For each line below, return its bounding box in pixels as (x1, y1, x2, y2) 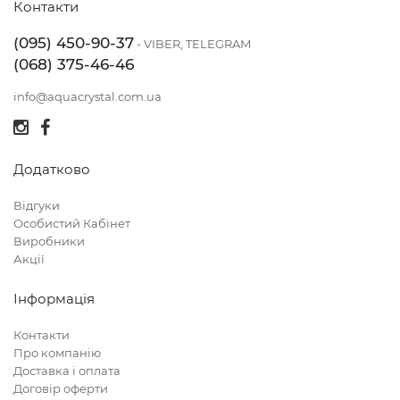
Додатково (13, 161, 90, 178)
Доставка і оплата (13, 363, 121, 378)
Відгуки (13, 198, 60, 212)
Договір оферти (13, 381, 108, 396)
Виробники (13, 234, 85, 248)
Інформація (13, 290, 95, 307)
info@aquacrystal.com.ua (13, 89, 162, 104)
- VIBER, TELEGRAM (134, 37, 251, 51)
